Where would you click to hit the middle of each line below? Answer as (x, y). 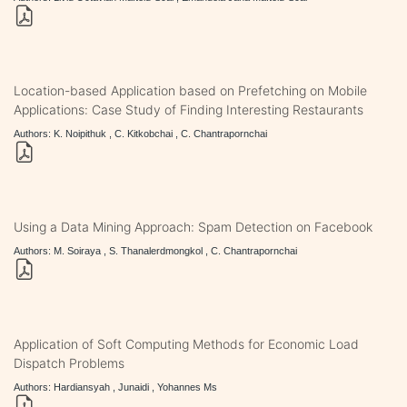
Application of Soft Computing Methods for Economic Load (186, 343)
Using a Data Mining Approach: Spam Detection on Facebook (193, 226)
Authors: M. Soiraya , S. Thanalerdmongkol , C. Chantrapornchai (155, 250)
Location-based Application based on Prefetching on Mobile (190, 90)
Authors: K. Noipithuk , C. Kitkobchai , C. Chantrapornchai (140, 133)
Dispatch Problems (69, 362)
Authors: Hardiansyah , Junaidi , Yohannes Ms (115, 387)
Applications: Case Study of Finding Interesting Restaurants (189, 109)
